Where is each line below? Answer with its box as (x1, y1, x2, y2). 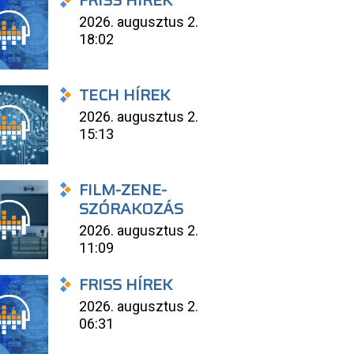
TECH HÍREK (79, 82, 171, 107)
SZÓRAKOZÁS (79, 196, 184, 221)
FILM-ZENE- (79, 177, 168, 202)
